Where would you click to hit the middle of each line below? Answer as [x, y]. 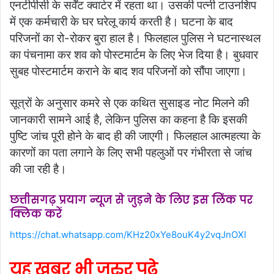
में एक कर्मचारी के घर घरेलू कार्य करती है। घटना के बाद [121, 22]
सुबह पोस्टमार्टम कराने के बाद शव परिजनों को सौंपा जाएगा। [128, 72]
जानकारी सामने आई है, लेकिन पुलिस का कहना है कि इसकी [128, 120]
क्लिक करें [36, 214]
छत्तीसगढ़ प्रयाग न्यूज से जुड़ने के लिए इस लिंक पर [131, 200]
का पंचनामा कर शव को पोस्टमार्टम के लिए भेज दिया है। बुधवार [134, 55]
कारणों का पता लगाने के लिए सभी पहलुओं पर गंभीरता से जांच [131, 153]
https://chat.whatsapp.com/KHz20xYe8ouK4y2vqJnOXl [128, 234]
